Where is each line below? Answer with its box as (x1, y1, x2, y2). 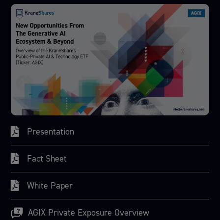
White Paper (27, 179, 73, 192)
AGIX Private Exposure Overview (28, 207, 150, 219)
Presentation (27, 125, 75, 137)
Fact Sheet (27, 152, 67, 165)
